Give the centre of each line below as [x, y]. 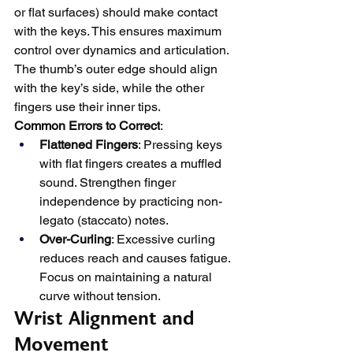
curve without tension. [100, 296]
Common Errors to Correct [87, 126]
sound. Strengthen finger [109, 182]
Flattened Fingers [89, 145]
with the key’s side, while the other [111, 88]
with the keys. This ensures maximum [119, 31]
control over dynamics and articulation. [123, 50]
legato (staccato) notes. [104, 220]
